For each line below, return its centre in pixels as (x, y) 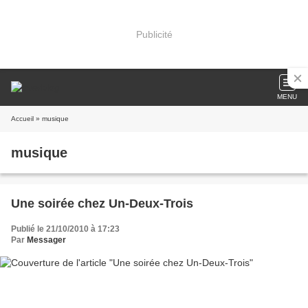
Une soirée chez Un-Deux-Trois (102, 203)
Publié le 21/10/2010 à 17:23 (65, 229)
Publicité (154, 34)
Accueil (22, 119)
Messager (46, 240)
